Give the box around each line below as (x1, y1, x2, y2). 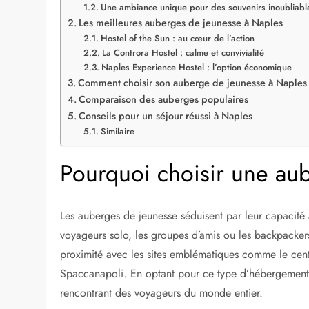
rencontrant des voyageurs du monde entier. (60, 285, 263, 301)
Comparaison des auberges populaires (79, 92, 249, 106)
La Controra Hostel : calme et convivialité (101, 46, 264, 59)
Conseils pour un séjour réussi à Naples (79, 109, 253, 123)
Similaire (100, 125, 134, 138)
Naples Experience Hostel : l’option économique (101, 61, 292, 74)
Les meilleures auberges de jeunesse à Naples (79, 16, 283, 30)
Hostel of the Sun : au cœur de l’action (100, 32, 255, 45)
